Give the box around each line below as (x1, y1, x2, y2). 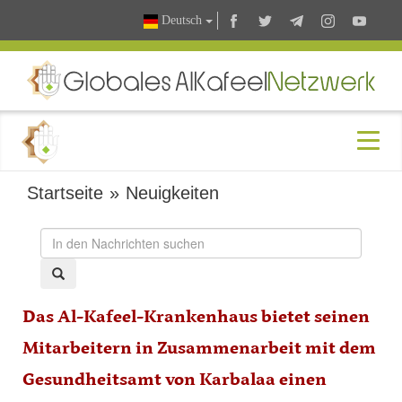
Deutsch (158, 13, 205, 28)
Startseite (27, 176, 103, 211)
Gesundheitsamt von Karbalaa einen (22, 365, 327, 397)
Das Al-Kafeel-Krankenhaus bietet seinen (22, 302, 370, 334)
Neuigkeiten (126, 176, 219, 211)
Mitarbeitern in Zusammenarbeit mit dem (22, 334, 376, 365)
